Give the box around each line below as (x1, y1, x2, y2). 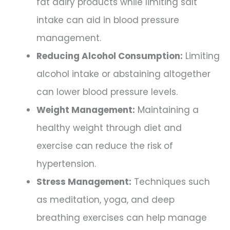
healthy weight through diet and (36, 121, 182, 134)
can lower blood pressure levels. (36, 85, 178, 98)
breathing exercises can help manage (36, 211, 207, 224)
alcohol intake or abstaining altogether (36, 67, 210, 80)
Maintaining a (135, 103, 199, 116)
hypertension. (36, 157, 96, 170)
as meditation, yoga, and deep (36, 193, 175, 206)
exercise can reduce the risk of (36, 139, 173, 152)
